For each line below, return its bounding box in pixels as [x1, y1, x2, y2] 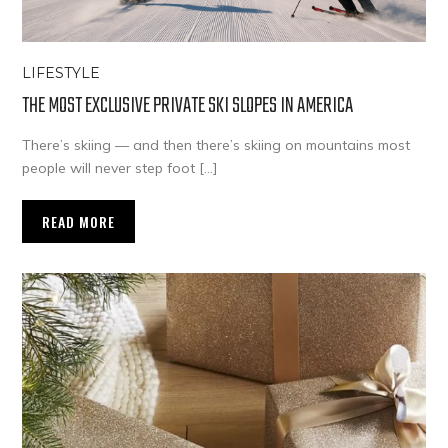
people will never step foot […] [22, 159, 218, 178]
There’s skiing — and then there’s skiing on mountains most [22, 136, 411, 155]
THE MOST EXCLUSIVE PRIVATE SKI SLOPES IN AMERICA [22, 89, 354, 124]
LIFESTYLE [22, 64, 101, 83]
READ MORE [42, 211, 116, 233]
